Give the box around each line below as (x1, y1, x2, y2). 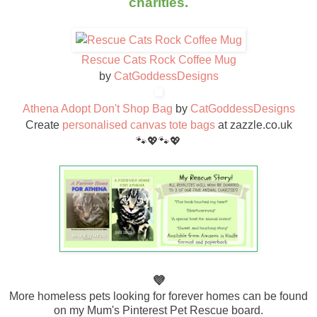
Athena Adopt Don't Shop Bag (22, 102, 173, 115)
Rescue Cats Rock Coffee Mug (81, 53, 236, 66)
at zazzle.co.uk (214, 118, 292, 131)
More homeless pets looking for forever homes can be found (9, 289, 308, 302)
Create (25, 118, 62, 131)
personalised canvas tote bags (62, 118, 215, 131)
